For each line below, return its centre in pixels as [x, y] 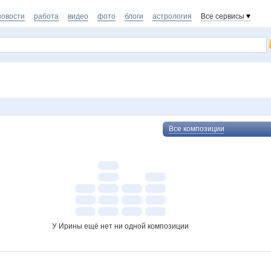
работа [46, 16]
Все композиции [197, 129]
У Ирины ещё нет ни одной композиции [120, 226]
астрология [172, 16]
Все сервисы [223, 16]
